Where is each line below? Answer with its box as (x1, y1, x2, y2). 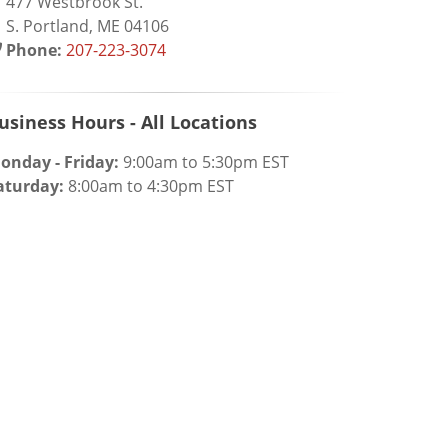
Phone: (2, 39, 62, 61)
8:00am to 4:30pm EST (64, 175, 234, 197)
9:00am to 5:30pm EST (119, 151, 289, 173)
